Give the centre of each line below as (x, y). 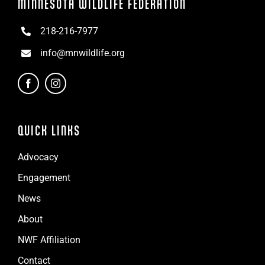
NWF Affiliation (49, 240)
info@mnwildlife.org (83, 53)
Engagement (44, 178)
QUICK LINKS (49, 131)
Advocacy (38, 157)
